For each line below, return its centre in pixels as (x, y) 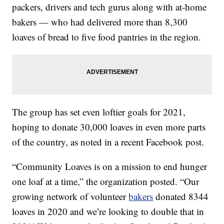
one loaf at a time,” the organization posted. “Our (106, 181)
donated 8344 (181, 196)
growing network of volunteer (70, 196)
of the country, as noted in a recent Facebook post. (108, 142)
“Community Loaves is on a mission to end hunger (110, 166)
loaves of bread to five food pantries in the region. (107, 37)
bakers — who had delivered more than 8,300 (100, 22)
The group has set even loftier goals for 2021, (99, 112)
